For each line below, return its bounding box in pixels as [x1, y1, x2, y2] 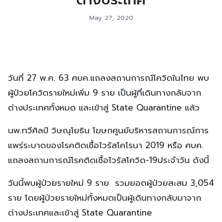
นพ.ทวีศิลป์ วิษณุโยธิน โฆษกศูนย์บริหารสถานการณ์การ [8, 123, 209, 137]
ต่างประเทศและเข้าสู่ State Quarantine [8, 206, 155, 219]
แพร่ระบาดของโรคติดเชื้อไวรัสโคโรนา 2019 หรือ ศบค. [8, 138, 204, 152]
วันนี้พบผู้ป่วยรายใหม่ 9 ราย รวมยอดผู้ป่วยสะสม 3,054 [8, 176, 214, 189]
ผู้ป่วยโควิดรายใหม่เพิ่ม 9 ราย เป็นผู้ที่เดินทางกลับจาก [8, 86, 201, 99]
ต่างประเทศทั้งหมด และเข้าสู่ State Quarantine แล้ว [8, 101, 203, 114]
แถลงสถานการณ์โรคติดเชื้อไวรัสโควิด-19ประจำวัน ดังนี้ [8, 153, 209, 166]
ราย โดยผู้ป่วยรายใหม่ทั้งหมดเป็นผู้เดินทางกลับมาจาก [8, 191, 201, 204]
